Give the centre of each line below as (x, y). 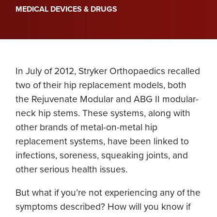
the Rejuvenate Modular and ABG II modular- (107, 99)
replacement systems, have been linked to (102, 141)
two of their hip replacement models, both (101, 85)
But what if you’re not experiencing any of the (108, 193)
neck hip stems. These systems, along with (103, 113)
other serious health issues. (71, 170)
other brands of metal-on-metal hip (86, 127)
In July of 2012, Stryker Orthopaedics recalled (108, 71)
